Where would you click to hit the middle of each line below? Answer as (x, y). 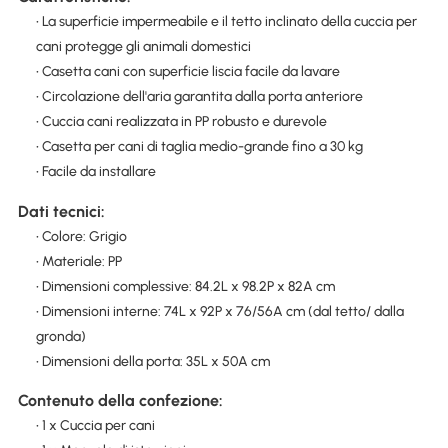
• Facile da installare (95, 172)
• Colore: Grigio (81, 236)
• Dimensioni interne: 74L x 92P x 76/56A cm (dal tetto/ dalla (219, 311)
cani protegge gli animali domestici (143, 47)
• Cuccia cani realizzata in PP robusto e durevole (181, 122)
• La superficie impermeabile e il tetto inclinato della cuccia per (226, 22)
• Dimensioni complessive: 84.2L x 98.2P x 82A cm (185, 286)
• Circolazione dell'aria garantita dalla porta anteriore (199, 97)
